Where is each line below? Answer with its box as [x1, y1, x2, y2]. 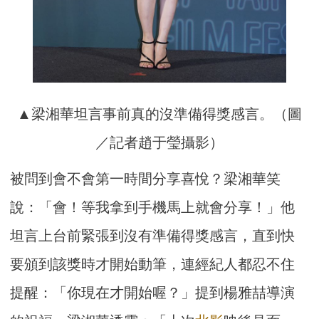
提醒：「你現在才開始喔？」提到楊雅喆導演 [10, 284, 296, 300]
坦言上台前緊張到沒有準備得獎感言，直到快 [10, 227, 296, 244]
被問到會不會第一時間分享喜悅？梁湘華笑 [10, 170, 281, 187]
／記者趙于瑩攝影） [95, 134, 224, 150]
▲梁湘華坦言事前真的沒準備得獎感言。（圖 [17, 105, 302, 122]
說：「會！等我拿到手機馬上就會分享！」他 [10, 199, 296, 215]
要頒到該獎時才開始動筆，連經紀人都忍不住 [10, 256, 296, 272]
